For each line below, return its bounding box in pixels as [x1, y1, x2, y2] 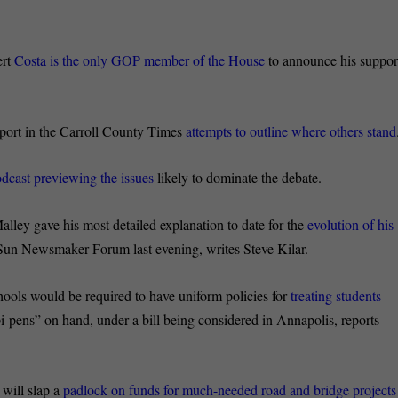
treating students [291, 285, 382, 305]
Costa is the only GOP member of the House [14, 51, 266, 70]
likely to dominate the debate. [154, 168, 322, 187]
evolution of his [307, 215, 394, 234]
